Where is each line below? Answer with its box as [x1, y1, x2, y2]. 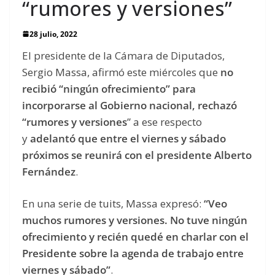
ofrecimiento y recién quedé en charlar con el [22, 230, 249, 244]
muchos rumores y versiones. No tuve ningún [22, 213, 247, 228]
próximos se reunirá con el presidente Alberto [22, 147, 252, 162]
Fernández [22, 164, 76, 179]
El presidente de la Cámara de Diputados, [22, 48, 225, 63]
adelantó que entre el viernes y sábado [28, 131, 226, 145]
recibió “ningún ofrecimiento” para [22, 81, 196, 96]
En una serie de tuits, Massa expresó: [22, 196, 204, 211]
